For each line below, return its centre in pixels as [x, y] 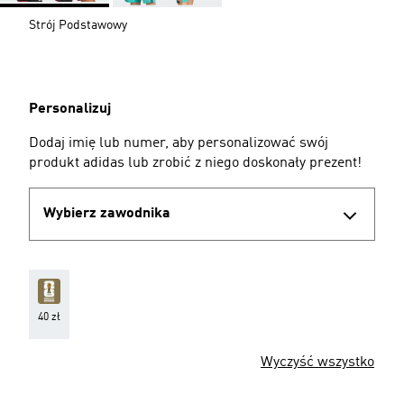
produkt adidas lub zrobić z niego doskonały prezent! [195, 163]
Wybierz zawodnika [107, 214]
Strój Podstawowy [78, 25]
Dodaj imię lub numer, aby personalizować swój [179, 143]
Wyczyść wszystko [317, 362]
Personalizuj [70, 109]
